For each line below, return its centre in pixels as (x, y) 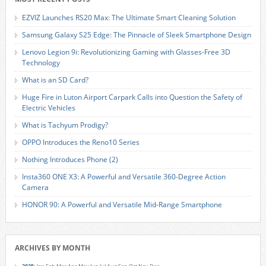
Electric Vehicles (48, 108)
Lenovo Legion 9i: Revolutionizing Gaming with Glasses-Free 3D (126, 52)
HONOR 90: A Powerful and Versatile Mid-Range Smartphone (122, 205)
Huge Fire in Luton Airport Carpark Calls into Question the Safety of (132, 97)
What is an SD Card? (55, 80)
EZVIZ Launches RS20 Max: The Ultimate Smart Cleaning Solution (129, 18)
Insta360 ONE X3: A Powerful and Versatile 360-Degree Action (123, 177)
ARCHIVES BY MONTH (52, 248)
